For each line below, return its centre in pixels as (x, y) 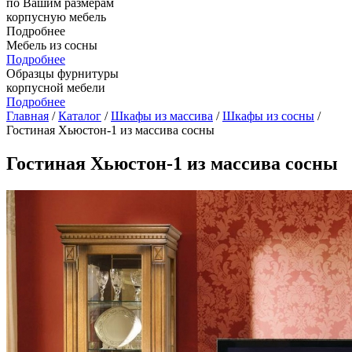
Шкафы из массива (162, 116)
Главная (27, 116)
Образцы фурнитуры (62, 73)
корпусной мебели (56, 88)
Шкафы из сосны (268, 116)
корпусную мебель (56, 17)
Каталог (80, 116)
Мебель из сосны (52, 45)
